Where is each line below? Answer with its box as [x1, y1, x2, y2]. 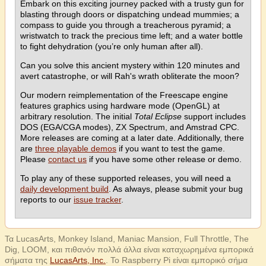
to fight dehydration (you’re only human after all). [20, 42, 203, 51]
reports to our [20, 195, 74, 204]
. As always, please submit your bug [109, 184, 243, 194]
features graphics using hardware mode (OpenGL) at [20, 101, 220, 110]
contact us [48, 154, 87, 164]
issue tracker [74, 195, 121, 204]
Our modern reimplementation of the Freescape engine [20, 90, 228, 100]
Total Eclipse [134, 112, 182, 121]
